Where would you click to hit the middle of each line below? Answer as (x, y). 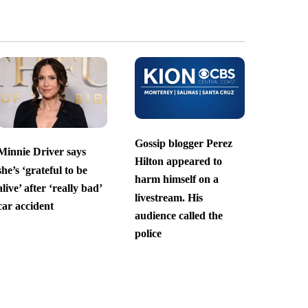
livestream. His (168, 197)
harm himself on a (176, 179)
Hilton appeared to (178, 161)
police (148, 234)
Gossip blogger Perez (183, 143)
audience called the (178, 215)
